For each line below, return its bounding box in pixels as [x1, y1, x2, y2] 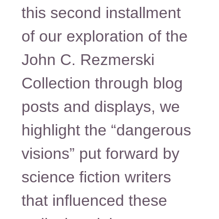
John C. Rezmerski [21, 51, 154, 69]
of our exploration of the [21, 27, 188, 45]
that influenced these [21, 192, 167, 210]
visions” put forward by [21, 145, 179, 163]
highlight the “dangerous [21, 121, 191, 139]
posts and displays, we [21, 98, 180, 116]
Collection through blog [21, 74, 183, 92]
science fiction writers [21, 168, 171, 186]
